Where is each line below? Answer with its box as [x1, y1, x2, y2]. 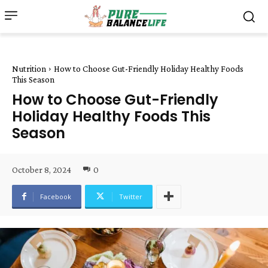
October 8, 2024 [12, 165, 71, 175]
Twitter [119, 191, 142, 201]
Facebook [40, 191, 71, 201]
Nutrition [12, 64, 46, 74]
